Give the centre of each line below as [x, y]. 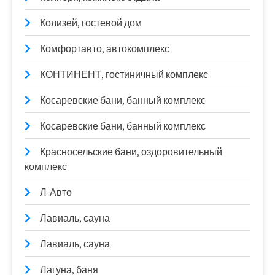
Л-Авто [56, 192]
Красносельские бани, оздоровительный [131, 152]
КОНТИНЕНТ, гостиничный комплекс [124, 75]
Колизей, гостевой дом [91, 23]
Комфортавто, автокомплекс [105, 49]
